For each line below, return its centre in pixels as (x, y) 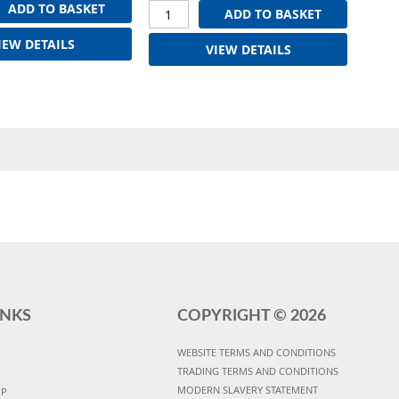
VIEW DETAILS (248, 49)
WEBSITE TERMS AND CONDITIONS (256, 352)
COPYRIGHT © (233, 316)
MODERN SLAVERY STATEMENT (247, 389)
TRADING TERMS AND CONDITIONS (257, 370)
